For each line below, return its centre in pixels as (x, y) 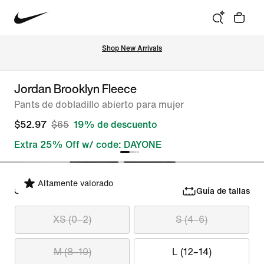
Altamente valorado (75, 184)
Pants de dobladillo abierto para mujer (99, 105)
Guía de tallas (223, 191)
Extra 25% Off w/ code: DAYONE (88, 145)
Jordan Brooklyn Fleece (75, 89)
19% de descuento (115, 125)
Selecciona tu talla (55, 191)
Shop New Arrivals (132, 48)
